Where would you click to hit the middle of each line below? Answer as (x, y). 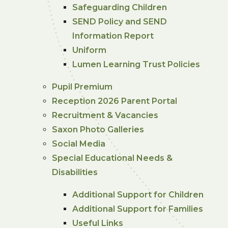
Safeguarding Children (120, 7)
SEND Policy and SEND (120, 21)
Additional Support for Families (138, 209)
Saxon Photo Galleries (98, 129)
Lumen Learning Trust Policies (136, 64)
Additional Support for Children (138, 194)
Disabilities (75, 172)
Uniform (90, 50)
